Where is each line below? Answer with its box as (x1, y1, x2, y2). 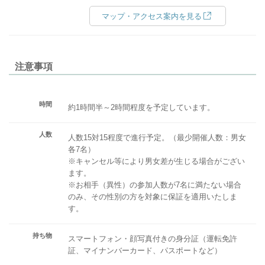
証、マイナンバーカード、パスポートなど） (68, 245, 222, 255)
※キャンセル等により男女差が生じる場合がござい (68, 156, 245, 166)
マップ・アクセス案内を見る (102, 11, 202, 21)
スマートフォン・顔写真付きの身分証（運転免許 (68, 234, 237, 243)
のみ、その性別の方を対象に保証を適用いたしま (68, 192, 237, 201)
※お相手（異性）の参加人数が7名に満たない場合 (68, 180, 241, 189)
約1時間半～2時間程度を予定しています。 (68, 102, 215, 112)
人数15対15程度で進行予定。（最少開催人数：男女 (68, 132, 246, 142)
